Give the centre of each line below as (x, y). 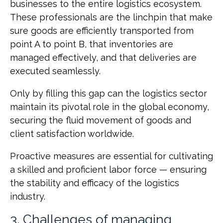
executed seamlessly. (55, 71)
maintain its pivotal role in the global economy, (110, 107)
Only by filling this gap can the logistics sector (109, 94)
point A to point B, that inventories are (92, 44)
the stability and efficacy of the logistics (95, 183)
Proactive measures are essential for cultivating (111, 156)
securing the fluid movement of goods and (101, 120)
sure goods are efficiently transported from (102, 31)
